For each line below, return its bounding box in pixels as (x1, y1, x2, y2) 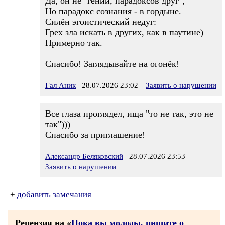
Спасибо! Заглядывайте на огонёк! (45, 59, 179, 69)
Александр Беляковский (45, 152, 123, 160)
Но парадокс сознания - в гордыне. (45, 6, 181, 16)
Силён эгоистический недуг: (45, 17, 156, 27)
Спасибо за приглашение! (45, 130, 145, 140)
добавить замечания (17, 190, 91, 199)
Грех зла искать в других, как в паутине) (45, 27, 203, 37)
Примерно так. (45, 38, 102, 48)
